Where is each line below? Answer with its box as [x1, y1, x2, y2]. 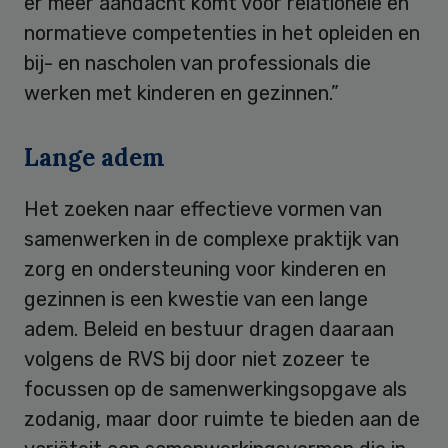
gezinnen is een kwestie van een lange [24, 286, 368, 311]
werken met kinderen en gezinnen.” [24, 80, 339, 105]
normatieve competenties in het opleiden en [24, 20, 420, 45]
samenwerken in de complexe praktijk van [24, 226, 399, 251]
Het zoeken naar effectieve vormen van [24, 196, 382, 221]
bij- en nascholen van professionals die [24, 50, 371, 75]
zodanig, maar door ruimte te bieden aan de [24, 406, 420, 431]
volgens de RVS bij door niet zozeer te [24, 346, 370, 371]
